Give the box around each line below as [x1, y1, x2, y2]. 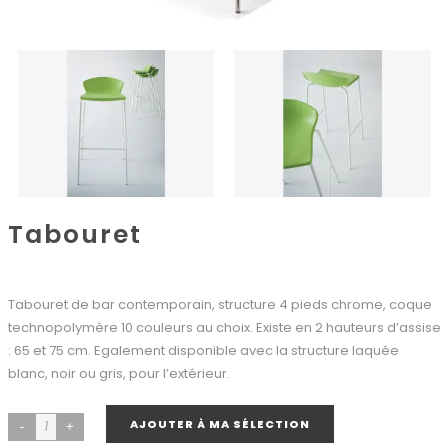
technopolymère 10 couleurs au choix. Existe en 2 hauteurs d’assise [7, 318, 441, 338]
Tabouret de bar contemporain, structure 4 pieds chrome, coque [7, 295, 432, 315]
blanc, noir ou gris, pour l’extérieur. [7, 364, 230, 384]
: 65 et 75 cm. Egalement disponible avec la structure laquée [7, 341, 399, 361]
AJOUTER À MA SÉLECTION [129, 416, 310, 433]
